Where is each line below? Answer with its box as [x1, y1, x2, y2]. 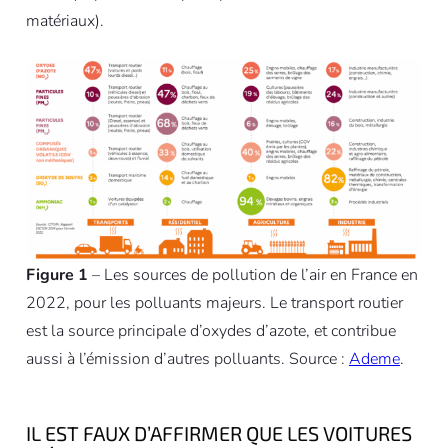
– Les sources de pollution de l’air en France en [87, 263, 418, 286]
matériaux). [25, 10, 104, 33]
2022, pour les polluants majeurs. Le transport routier [25, 291, 403, 314]
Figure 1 [25, 263, 88, 286]
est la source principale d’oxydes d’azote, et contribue [25, 319, 396, 342]
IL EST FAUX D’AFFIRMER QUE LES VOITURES [25, 420, 412, 445]
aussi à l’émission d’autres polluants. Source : [25, 347, 349, 370]
